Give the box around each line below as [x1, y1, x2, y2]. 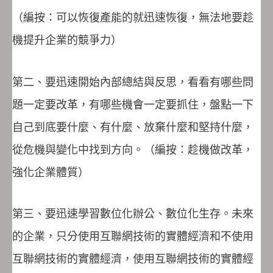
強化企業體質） [12, 165, 89, 179]
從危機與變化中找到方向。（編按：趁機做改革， [12, 143, 253, 156]
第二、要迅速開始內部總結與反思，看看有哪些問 [12, 75, 253, 88]
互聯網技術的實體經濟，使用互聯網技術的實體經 [12, 252, 253, 266]
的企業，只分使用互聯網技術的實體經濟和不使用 [12, 230, 253, 243]
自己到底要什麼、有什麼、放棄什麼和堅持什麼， [12, 120, 253, 133]
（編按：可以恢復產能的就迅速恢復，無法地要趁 [12, 11, 253, 24]
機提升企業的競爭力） [12, 34, 122, 47]
